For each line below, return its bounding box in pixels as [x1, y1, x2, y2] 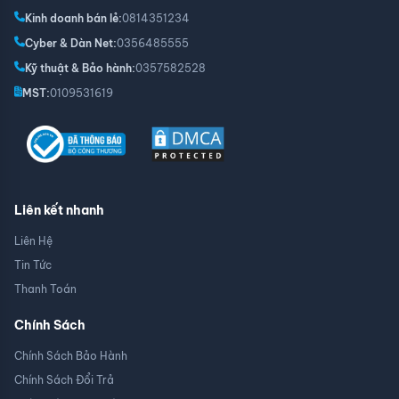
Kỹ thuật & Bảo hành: [25, 61, 135, 76]
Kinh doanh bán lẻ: [25, 12, 122, 26]
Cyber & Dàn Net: [25, 37, 117, 51]
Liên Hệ [14, 234, 53, 248]
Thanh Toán [14, 282, 77, 297]
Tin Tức [14, 258, 52, 273]
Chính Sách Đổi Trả [14, 373, 114, 387]
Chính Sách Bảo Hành [14, 349, 127, 363]
